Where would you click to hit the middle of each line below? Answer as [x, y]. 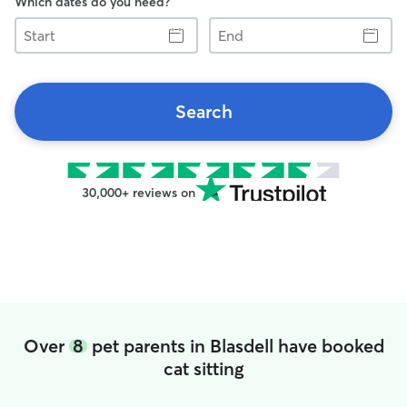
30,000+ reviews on [138, 193]
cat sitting [203, 368]
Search [203, 111]
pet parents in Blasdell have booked [235, 346]
